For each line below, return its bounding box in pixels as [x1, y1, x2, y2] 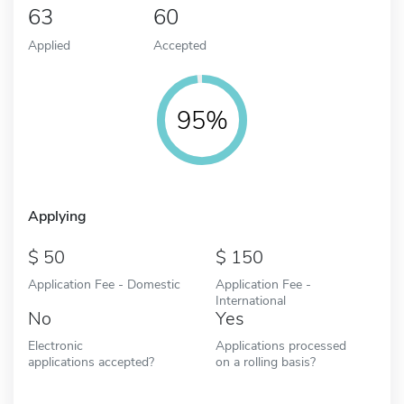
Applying [28, 206, 87, 226]
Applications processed [216, 335, 346, 354]
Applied [28, 35, 70, 54]
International [216, 290, 286, 309]
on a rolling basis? [216, 352, 316, 371]
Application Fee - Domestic [28, 274, 180, 293]
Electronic [28, 335, 83, 354]
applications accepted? [28, 352, 154, 371]
